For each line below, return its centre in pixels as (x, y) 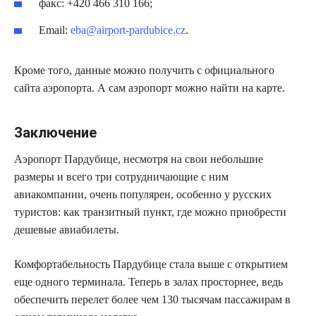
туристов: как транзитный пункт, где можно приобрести (150, 212)
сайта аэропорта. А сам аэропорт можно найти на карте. (150, 87)
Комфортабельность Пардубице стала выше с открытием (151, 264)
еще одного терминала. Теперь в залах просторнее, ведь (148, 281)
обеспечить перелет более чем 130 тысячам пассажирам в (152, 299)
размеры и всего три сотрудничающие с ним (121, 176)
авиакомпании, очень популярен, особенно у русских (143, 194)
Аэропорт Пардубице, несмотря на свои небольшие (139, 159)
